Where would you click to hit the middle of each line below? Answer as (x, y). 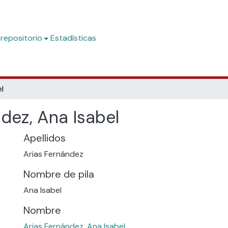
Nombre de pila (59, 174)
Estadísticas (73, 38)
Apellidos (45, 138)
